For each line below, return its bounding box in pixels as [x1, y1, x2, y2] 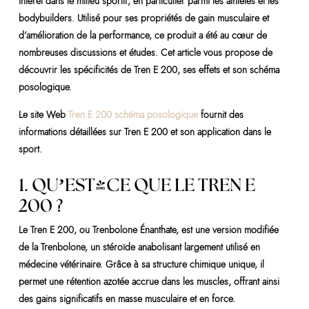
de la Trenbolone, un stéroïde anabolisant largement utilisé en [18, 240, 260, 254]
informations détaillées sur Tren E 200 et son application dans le [18, 125, 271, 139]
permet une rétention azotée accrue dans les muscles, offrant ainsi [18, 275, 279, 288]
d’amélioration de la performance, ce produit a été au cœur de [18, 28, 267, 42]
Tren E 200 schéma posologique [68, 108, 198, 121]
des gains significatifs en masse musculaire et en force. [18, 292, 235, 306]
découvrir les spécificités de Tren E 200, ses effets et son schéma [18, 63, 279, 77]
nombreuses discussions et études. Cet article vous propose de [18, 46, 272, 59]
